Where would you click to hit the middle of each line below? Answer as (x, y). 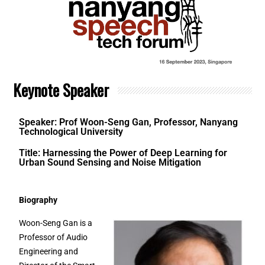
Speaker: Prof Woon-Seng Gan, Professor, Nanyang (129, 122)
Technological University (71, 131)
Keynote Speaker (61, 90)
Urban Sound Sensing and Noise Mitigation (110, 162)
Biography (38, 200)
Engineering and (49, 252)
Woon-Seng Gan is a (56, 223)
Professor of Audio (54, 237)
